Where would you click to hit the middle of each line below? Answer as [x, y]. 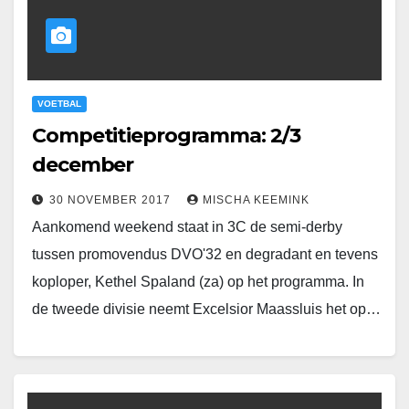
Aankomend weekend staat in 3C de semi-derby [187, 227]
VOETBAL [59, 104]
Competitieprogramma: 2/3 [166, 136]
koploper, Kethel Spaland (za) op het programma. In [198, 282]
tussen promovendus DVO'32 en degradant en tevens [205, 255]
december [83, 165]
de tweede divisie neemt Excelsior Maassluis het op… [206, 309]
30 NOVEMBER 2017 [112, 200]
